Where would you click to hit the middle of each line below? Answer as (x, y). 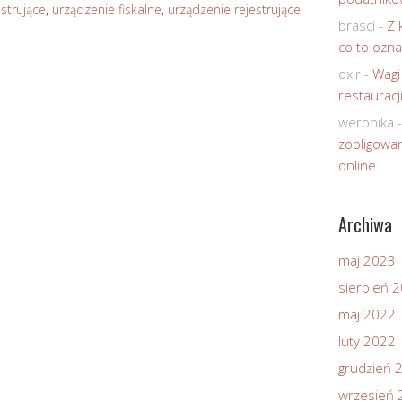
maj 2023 (367, 260)
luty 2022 (367, 341)
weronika (366, 122)
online (357, 165)
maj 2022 (367, 314)
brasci (357, 25)
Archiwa (365, 224)
